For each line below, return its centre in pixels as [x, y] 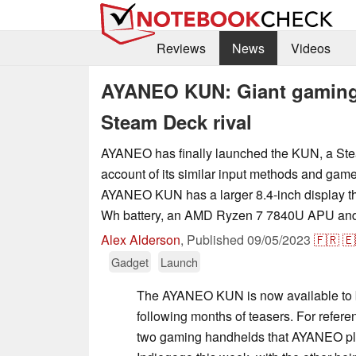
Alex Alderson [141, 239]
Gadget [130, 261]
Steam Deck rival [176, 121]
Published [217, 239]
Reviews [181, 48]
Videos [310, 48]
